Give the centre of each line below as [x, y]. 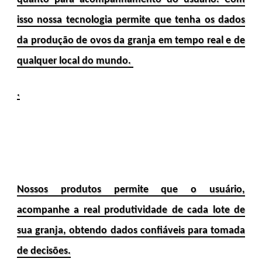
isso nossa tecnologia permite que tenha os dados [131, 20]
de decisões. [44, 251]
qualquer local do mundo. [75, 61]
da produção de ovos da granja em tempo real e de [131, 40]
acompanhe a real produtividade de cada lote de [131, 210]
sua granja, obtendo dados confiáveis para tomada [131, 230]
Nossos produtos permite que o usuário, [131, 189]
